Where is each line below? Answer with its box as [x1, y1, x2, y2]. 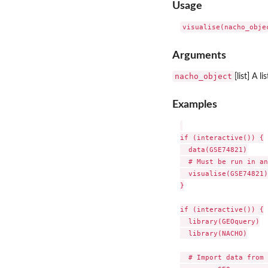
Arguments [172, 50, 226, 60]
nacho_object [175, 71, 232, 81]
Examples [172, 99, 217, 110]
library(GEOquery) [179, 217, 260, 226]
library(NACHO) [179, 229, 247, 238]
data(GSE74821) [179, 145, 247, 154]
